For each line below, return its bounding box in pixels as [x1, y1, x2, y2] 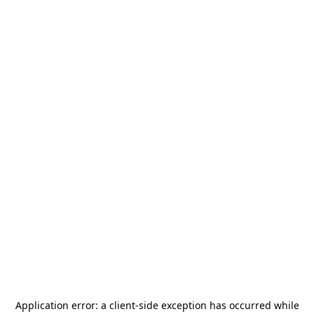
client [109, 299, 135, 312]
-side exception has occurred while [135, 299, 299, 312]
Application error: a [15, 299, 109, 312]
